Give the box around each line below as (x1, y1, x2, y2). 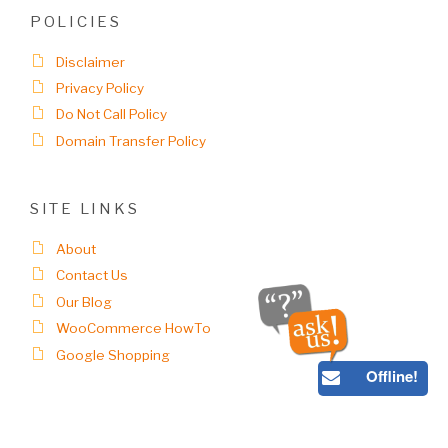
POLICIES (30, 12, 122, 31)
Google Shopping (56, 346, 171, 363)
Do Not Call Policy (56, 106, 168, 123)
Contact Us (56, 267, 129, 284)
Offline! (366, 365, 418, 387)
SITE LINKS (30, 200, 140, 219)
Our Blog (56, 293, 113, 310)
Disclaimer (56, 53, 126, 70)
